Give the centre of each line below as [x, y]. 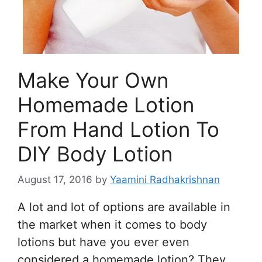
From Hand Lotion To [118, 129]
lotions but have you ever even [104, 242]
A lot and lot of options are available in [124, 207]
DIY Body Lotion [95, 154]
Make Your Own [93, 80]
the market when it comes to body [112, 225]
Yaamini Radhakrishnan [165, 180]
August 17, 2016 [55, 180]
